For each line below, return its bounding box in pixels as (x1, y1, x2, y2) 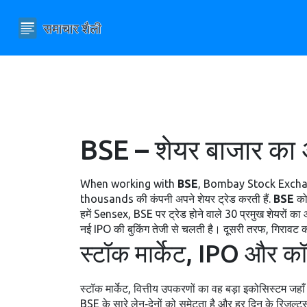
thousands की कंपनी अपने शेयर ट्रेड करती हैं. (80, 193, 273, 205)
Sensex (94, 208, 128, 220)
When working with (80, 177, 177, 190)
